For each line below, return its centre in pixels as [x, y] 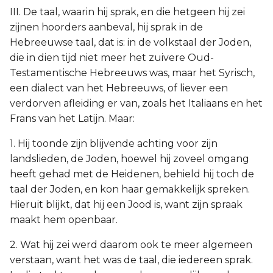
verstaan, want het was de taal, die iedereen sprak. [131, 260]
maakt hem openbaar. [64, 220]
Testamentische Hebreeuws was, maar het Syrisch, [132, 73]
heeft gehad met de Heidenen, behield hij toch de [132, 174]
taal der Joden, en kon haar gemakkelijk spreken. [130, 189]
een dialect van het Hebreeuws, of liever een [119, 88]
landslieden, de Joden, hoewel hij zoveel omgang [129, 159]
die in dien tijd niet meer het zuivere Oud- [112, 58]
